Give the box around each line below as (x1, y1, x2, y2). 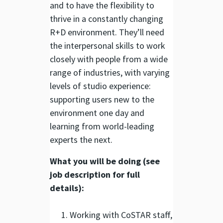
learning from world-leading (50, 120, 154, 132)
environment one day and (50, 107, 144, 118)
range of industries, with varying (50, 66, 170, 78)
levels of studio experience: (50, 80, 151, 92)
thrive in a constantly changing (50, 12, 163, 24)
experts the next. (50, 133, 112, 145)
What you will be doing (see (50, 155, 160, 167)
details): (50, 182, 84, 194)
